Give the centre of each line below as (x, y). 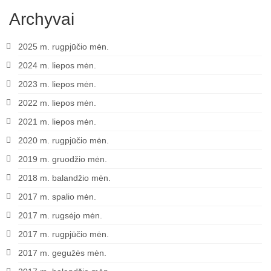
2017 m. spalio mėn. (57, 197)
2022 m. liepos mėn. (57, 103)
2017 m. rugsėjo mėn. (60, 216)
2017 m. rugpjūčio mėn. (64, 234)
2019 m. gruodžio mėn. (63, 159)
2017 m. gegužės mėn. (62, 253)
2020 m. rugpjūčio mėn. (64, 141)
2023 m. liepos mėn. (57, 84)
